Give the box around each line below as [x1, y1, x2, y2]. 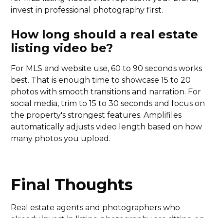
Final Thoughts [11, 175, 133, 195]
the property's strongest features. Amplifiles [11, 110, 182, 120]
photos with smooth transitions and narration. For [11, 87, 201, 97]
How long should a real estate [11, 27, 199, 42]
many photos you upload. [11, 134, 111, 144]
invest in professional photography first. [11, 5, 163, 15]
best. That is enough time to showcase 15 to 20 [11, 75, 191, 85]
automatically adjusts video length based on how [11, 122, 202, 132]
